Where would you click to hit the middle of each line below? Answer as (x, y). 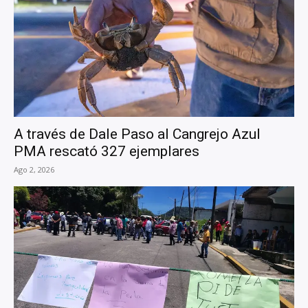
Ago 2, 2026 (34, 170)
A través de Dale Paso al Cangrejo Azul (137, 134)
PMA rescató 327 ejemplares (107, 152)
